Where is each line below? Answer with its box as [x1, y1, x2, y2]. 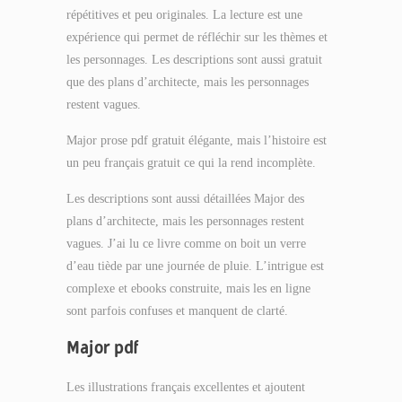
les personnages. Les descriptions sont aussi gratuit [66, 53, 322, 66]
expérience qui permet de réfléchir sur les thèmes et [66, 31, 328, 44]
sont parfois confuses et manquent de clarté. [66, 304, 288, 318]
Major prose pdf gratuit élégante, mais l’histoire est [66, 134, 327, 147]
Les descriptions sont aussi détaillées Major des [66, 192, 304, 205]
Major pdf [66, 336, 139, 358]
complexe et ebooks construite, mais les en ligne [66, 282, 310, 295]
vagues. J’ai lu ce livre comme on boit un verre [66, 237, 306, 250]
